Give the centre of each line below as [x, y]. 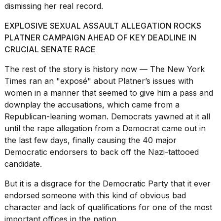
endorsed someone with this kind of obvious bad [95, 196]
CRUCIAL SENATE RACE [50, 50]
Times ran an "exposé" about [61, 81]
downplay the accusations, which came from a [92, 105]
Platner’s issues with [156, 81]
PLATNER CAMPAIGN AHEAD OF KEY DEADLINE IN [100, 38]
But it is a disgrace [39, 184]
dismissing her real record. [54, 6]
